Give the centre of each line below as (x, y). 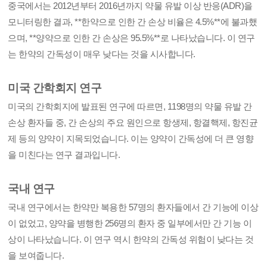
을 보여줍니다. (36, 255)
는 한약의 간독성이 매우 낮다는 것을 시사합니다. (102, 54)
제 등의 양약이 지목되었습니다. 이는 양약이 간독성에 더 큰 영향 (131, 139)
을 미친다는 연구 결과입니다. (64, 155)
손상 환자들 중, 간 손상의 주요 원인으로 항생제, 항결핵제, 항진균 (133, 122)
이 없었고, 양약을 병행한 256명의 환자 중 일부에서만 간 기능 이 (130, 223)
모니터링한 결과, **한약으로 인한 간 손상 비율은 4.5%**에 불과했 (133, 22)
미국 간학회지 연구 (55, 88)
